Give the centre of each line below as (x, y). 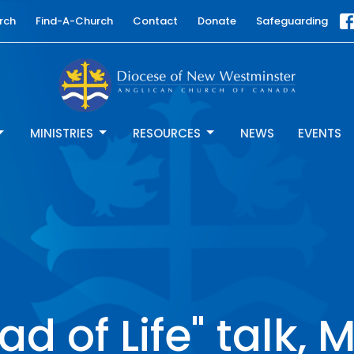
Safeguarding (292, 21)
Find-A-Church (74, 21)
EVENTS (320, 133)
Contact (155, 21)
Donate (217, 21)
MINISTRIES (62, 133)
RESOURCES (167, 133)
